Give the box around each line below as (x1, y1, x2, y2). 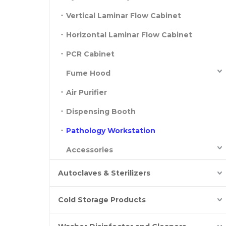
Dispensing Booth (66, 107, 136, 116)
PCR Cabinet (66, 49, 115, 59)
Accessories (66, 145, 113, 154)
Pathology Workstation (66, 126, 155, 135)
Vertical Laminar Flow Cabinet (66, 11, 181, 20)
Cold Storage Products (58, 195, 146, 204)
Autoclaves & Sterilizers (58, 168, 150, 178)
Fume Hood (66, 69, 110, 78)
